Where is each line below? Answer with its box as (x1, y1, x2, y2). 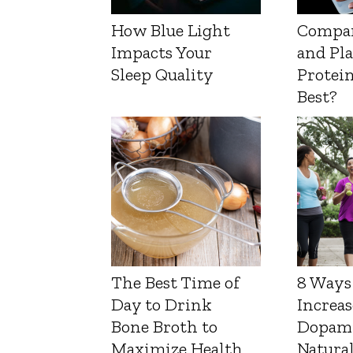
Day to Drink (111, 294, 212, 316)
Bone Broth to (111, 316, 217, 338)
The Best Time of (111, 272, 240, 294)
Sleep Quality (111, 64, 214, 86)
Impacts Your (111, 42, 212, 64)
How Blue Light (111, 20, 230, 42)
